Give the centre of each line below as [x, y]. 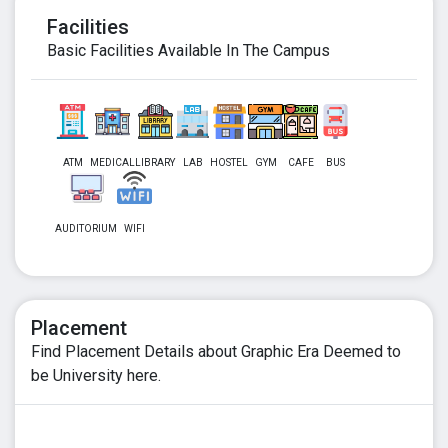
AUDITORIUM [86, 228]
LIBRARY [155, 162]
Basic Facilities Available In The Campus [188, 50]
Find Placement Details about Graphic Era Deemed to [216, 351]
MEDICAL [112, 162]
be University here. [96, 375]
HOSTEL [229, 162]
